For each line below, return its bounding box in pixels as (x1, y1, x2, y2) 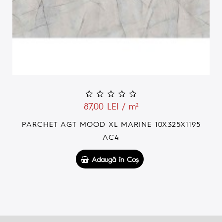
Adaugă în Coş (89, 154, 139, 164)
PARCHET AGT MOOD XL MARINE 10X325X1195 (21, 118, 201, 128)
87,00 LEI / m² (83, 100, 139, 111)
